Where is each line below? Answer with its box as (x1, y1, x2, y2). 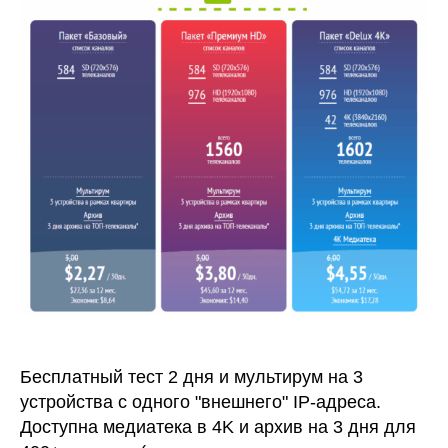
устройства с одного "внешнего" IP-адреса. (20, 392, 381, 413)
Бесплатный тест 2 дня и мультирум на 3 (20, 367, 363, 388)
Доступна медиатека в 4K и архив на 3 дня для (20, 417, 416, 438)
